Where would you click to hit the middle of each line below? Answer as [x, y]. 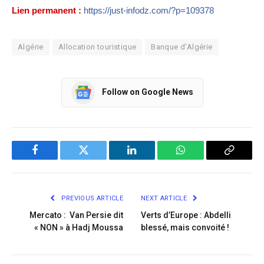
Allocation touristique [97, 47]
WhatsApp [202, 159]
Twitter [98, 159]
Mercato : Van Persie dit [76, 215]
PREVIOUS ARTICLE [91, 198]
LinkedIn [151, 159]
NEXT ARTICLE [165, 198]
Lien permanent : [47, 10]
